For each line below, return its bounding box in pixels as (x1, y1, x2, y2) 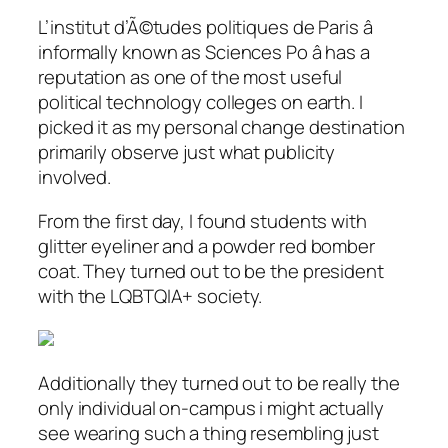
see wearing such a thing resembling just (38, 419, 379, 446)
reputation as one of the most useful (38, 64, 343, 91)
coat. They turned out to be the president (38, 257, 384, 284)
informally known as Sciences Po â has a (38, 39, 370, 66)
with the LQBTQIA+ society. (38, 282, 263, 309)
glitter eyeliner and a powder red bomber (38, 232, 375, 259)
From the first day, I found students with (38, 207, 367, 234)
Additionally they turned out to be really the (38, 369, 400, 396)
